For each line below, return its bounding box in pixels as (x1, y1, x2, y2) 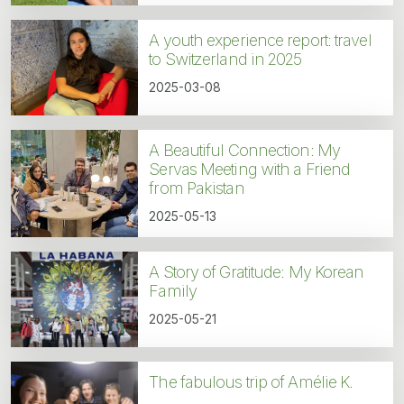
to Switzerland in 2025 (149, 50, 302, 69)
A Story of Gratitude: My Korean (149, 262, 364, 282)
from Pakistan (149, 179, 244, 198)
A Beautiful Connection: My (149, 141, 340, 161)
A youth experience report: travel (149, 31, 372, 50)
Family (149, 281, 197, 301)
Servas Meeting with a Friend (149, 160, 351, 179)
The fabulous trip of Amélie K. (149, 372, 353, 392)
